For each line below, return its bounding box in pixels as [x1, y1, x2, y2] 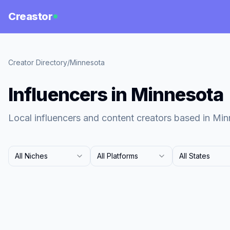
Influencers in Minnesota [8, 83, 224, 106]
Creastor [8, 10, 52, 23]
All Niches [15, 151, 48, 160]
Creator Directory [8, 58, 67, 67]
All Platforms [97, 151, 138, 160]
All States [179, 151, 210, 160]
